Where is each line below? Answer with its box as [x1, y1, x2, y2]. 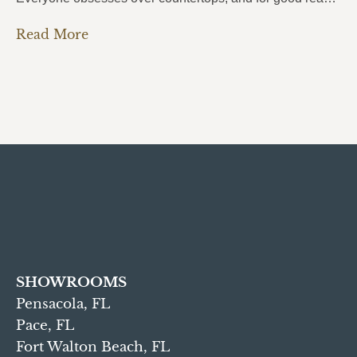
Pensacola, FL [16, 295, 110, 312]
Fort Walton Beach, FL [16, 338, 170, 355]
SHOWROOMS [16, 273, 127, 291]
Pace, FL [16, 316, 74, 334]
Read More [16, 25, 88, 42]
